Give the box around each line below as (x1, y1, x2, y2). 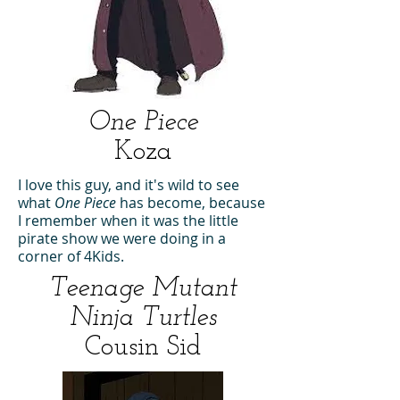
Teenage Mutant (49, 275, 237, 303)
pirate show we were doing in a (18, 229, 226, 248)
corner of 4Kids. (18, 246, 128, 266)
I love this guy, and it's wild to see (18, 175, 239, 195)
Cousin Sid (85, 334, 201, 362)
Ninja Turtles (69, 304, 217, 332)
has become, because (120, 193, 265, 212)
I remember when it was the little (18, 211, 238, 230)
